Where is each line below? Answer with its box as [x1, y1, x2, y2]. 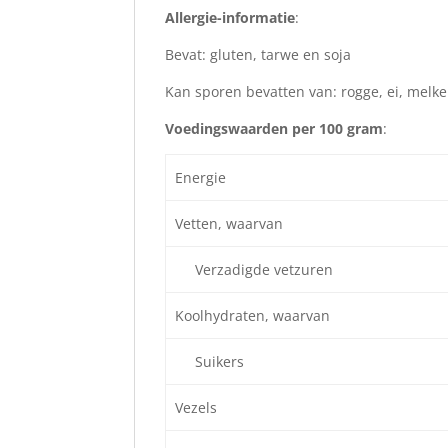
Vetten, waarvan [174, 213, 283, 233]
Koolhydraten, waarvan [174, 305, 330, 325]
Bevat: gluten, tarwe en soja [165, 44, 352, 64]
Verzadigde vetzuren [174, 259, 333, 279]
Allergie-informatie [165, 7, 296, 27]
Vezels [174, 397, 217, 417]
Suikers [174, 351, 244, 371]
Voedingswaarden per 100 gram [165, 118, 384, 138]
